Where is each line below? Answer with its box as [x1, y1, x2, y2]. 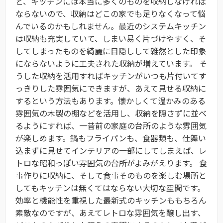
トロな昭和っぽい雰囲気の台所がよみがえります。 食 [15, 157, 207, 169]
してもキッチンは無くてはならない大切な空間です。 [15, 182, 205, 194]
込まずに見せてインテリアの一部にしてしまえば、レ [15, 144, 207, 157]
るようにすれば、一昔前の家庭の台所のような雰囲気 [15, 119, 207, 132]
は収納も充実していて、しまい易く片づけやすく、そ [15, 32, 206, 45]
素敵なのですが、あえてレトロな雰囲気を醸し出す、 [15, 207, 206, 219]
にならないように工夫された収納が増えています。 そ [15, 57, 207, 70]
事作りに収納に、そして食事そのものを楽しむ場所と [15, 169, 207, 182]
